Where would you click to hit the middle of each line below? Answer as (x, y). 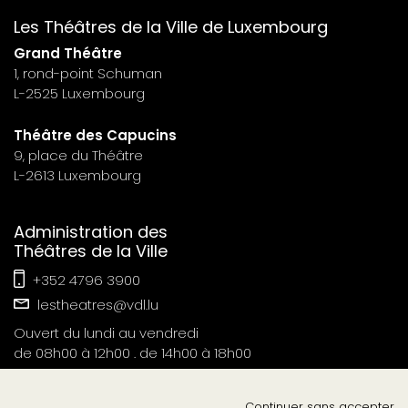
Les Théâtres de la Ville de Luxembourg (171, 26)
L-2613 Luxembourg (77, 175)
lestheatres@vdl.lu (96, 304)
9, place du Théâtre (78, 155)
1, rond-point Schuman (88, 73)
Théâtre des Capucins (95, 135)
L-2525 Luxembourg (79, 93)
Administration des (91, 231)
